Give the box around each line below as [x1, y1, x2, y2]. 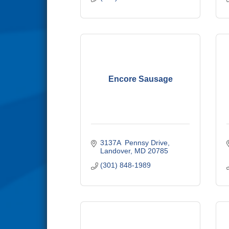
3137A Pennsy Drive [100, 139, 168, 147]
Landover [100, 147, 130, 155]
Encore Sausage [108, 74, 173, 83]
